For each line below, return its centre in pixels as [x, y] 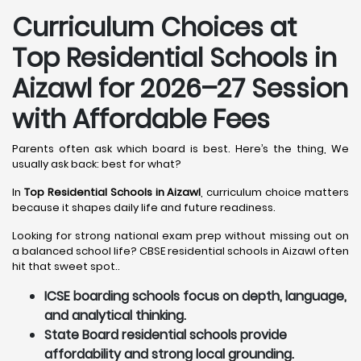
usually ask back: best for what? [97, 164]
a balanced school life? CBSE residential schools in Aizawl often [180, 251]
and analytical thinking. [115, 315]
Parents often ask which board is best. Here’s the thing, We [180, 149]
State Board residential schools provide [166, 335]
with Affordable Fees [141, 119]
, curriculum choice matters [275, 192]
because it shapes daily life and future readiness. [144, 207]
